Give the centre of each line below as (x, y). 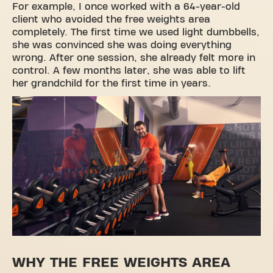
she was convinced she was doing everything (122, 45)
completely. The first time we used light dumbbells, (136, 32)
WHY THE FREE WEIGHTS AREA (121, 263)
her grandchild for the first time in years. (112, 83)
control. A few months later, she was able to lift (129, 70)
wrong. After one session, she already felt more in (134, 58)
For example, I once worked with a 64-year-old (126, 6)
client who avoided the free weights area (111, 19)
